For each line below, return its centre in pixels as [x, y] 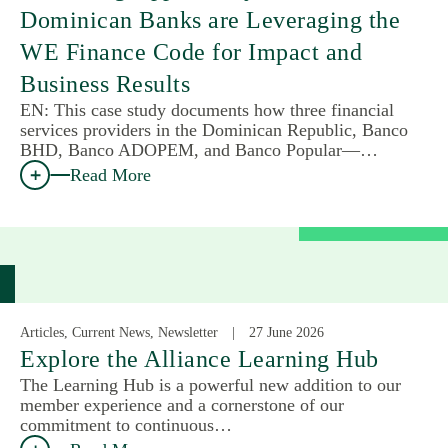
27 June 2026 [286, 332]
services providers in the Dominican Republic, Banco [214, 129]
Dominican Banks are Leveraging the [210, 19]
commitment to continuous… [126, 424]
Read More [110, 174]
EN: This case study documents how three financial [207, 109]
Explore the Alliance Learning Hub [199, 358]
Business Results [105, 83]
